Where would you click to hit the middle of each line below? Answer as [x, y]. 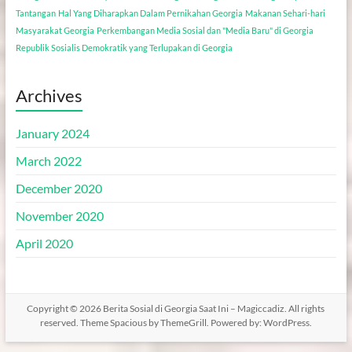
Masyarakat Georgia [55, 30]
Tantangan [35, 13]
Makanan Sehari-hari [285, 13]
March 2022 [48, 160]
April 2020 [44, 243]
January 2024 [52, 133]
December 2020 [59, 188]
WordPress [286, 322]
